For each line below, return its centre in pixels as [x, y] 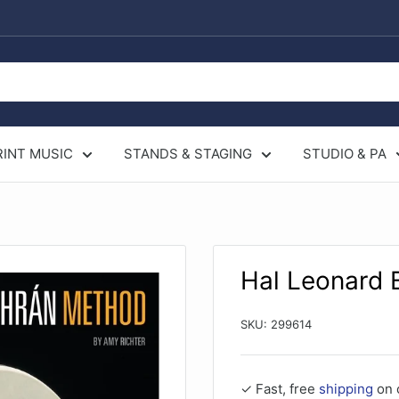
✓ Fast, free [280, 389]
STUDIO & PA [344, 154]
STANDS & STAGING [187, 154]
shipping [346, 389]
